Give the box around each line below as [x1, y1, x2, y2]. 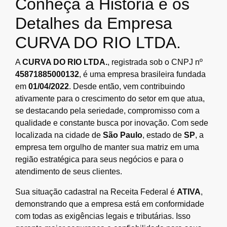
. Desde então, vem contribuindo [69, 82, 185, 91]
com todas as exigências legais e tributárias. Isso [15, 211, 191, 220]
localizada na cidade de [15, 130, 103, 139]
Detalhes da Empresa [15, 14, 172, 32]
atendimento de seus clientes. [15, 167, 122, 176]
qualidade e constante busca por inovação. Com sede [15, 118, 208, 127]
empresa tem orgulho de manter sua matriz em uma [15, 142, 199, 152]
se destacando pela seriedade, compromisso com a [15, 106, 200, 115]
